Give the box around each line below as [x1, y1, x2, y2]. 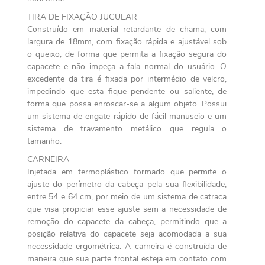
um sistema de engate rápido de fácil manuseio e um [27, 110, 227, 122]
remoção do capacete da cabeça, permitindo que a [27, 215, 227, 227]
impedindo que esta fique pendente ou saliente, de [27, 85, 227, 97]
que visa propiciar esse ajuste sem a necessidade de [27, 203, 227, 215]
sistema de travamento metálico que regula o [27, 122, 227, 134]
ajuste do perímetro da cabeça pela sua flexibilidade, [27, 178, 227, 190]
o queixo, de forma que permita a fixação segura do [27, 48, 227, 60]
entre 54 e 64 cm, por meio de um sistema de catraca [27, 190, 227, 202]
